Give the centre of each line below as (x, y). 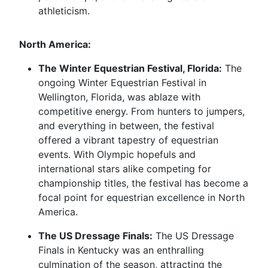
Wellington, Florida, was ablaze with (119, 97)
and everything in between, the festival (126, 126)
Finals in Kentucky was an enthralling (121, 250)
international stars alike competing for (125, 169)
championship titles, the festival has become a (143, 183)
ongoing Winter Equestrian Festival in (122, 83)
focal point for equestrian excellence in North (141, 197)
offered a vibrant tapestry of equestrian (128, 140)
